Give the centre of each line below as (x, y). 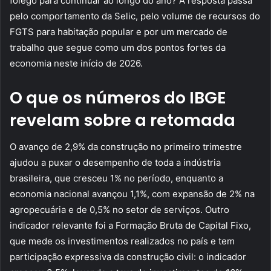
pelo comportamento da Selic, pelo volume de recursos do (135, 16)
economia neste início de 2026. (76, 63)
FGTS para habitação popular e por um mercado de (119, 31)
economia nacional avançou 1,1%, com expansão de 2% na (132, 194)
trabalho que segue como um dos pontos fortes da (118, 47)
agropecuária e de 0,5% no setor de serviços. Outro (119, 210)
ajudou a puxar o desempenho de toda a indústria (115, 163)
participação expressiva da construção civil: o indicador (128, 257)
